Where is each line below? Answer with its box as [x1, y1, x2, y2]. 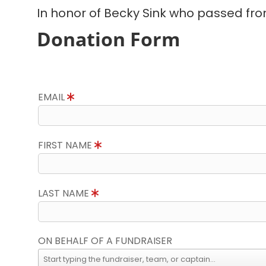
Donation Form [37, 26, 180, 52]
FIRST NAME [38, 138, 94, 152]
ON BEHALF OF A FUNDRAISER [38, 234, 172, 248]
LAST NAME [38, 186, 91, 200]
